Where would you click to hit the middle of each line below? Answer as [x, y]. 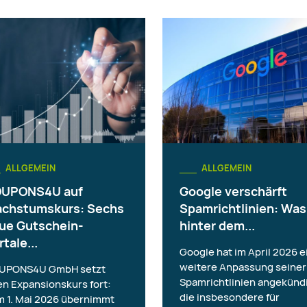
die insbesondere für [229, 297]
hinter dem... [217, 225]
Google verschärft [233, 191]
